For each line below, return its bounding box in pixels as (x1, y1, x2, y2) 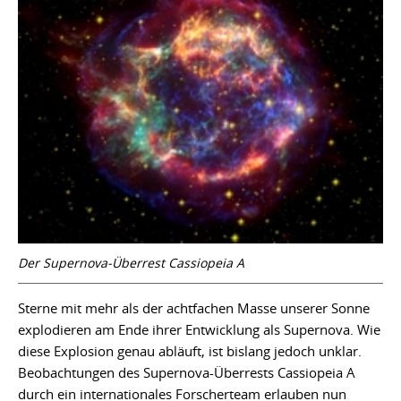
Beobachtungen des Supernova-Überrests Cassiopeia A (18, 363, 355, 382)
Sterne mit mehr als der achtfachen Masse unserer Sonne (18, 299, 370, 318)
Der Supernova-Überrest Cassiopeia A (18, 254, 244, 272)
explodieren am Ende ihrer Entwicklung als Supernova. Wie (18, 320, 380, 339)
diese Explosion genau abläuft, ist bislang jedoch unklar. (18, 342, 362, 361)
